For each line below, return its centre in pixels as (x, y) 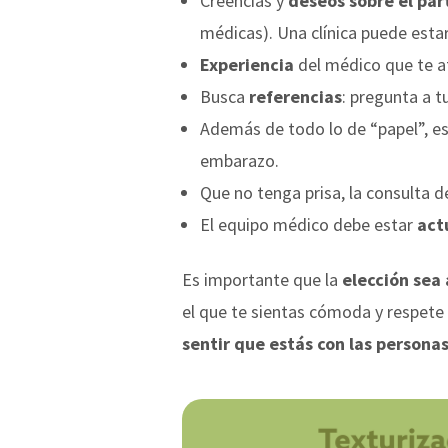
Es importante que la (262, 279)
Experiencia (247, 64)
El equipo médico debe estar (306, 224)
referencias (295, 96)
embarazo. (239, 160)
